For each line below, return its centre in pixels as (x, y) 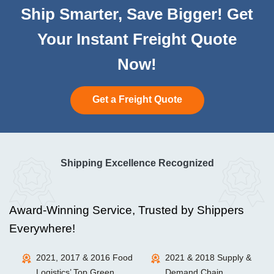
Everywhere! (42, 229)
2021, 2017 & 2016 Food (84, 258)
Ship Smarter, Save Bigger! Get (137, 14)
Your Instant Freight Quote (137, 39)
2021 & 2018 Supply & (208, 258)
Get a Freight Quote (137, 100)
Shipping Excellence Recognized (137, 163)
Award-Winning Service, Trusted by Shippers (127, 210)
